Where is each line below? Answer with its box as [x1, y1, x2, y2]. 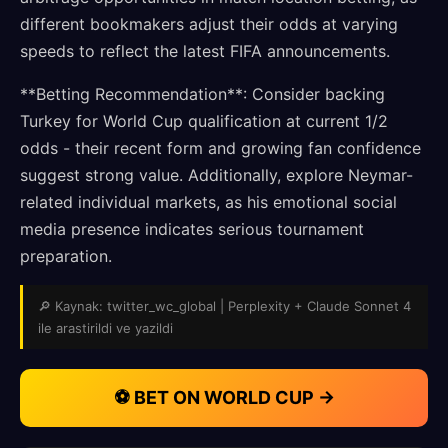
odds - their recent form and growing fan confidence [20, 138, 421, 158]
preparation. [20, 246, 112, 266]
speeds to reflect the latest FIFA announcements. [20, 41, 390, 61]
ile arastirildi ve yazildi [38, 320, 173, 336]
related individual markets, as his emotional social [20, 192, 397, 212]
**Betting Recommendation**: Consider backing [20, 84, 385, 104]
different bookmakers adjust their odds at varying [20, 14, 398, 34]
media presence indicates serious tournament [20, 219, 364, 239]
